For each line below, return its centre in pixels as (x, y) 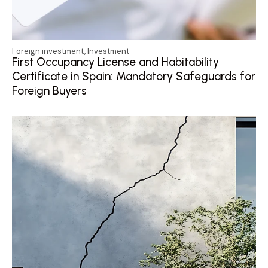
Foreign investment (48, 51)
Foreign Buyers (49, 91)
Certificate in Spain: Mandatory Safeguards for (134, 77)
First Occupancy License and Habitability (115, 62)
